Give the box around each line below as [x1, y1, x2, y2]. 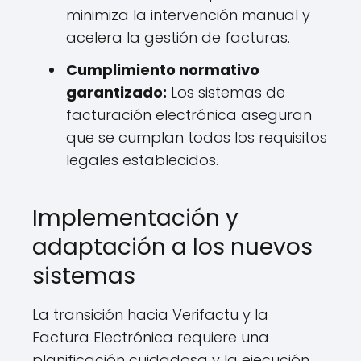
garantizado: [66, 82, 167, 102]
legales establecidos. [66, 150, 218, 170]
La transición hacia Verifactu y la [32, 305, 268, 325]
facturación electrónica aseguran [66, 105, 312, 125]
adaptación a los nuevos [32, 231, 313, 263]
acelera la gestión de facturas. [66, 27, 290, 48]
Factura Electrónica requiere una [32, 327, 269, 347]
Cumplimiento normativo [66, 60, 259, 80]
